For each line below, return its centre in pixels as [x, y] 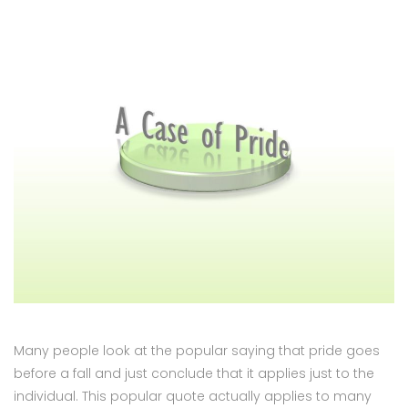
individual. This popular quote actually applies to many [193, 396]
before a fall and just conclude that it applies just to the [194, 373]
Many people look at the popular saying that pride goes [197, 350]
